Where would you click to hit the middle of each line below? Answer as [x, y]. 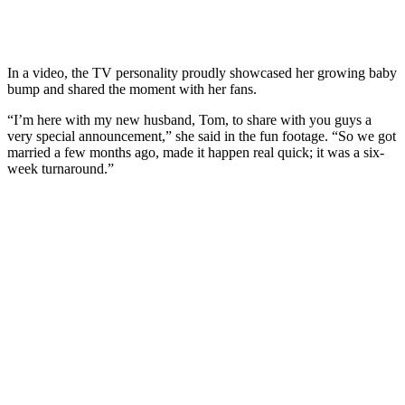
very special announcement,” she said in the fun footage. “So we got [202, 136]
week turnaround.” [61, 168]
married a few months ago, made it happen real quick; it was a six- [196, 152]
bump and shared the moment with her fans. [132, 89]
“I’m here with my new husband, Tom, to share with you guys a [189, 119]
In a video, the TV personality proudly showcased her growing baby [202, 72]
